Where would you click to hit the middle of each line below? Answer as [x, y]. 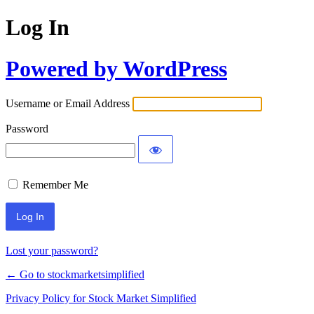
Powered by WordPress [116, 68]
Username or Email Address [68, 104]
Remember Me [55, 185]
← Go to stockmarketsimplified [75, 275]
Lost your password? [52, 251]
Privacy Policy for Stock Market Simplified [101, 299]
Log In [37, 28]
